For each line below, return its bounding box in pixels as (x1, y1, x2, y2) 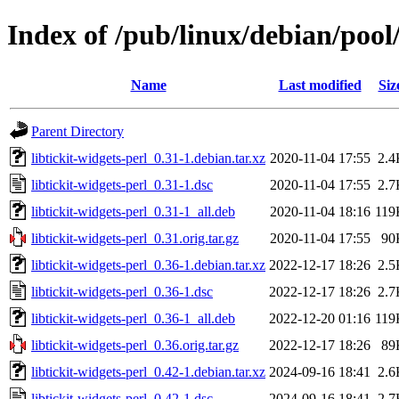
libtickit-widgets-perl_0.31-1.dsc (31, 176, 213, 192)
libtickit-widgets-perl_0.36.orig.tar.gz (31, 337, 239, 353)
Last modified (278, 77, 362, 93)
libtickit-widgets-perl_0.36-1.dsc (31, 283, 213, 299)
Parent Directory (31, 123, 124, 139)
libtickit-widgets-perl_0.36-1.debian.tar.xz (31, 256, 265, 273)
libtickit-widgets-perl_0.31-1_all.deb (31, 203, 235, 219)
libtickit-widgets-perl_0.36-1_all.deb (31, 310, 235, 326)
